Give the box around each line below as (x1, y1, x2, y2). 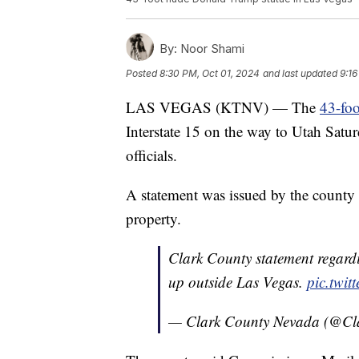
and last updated (263, 67, 337, 80)
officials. (126, 145, 177, 166)
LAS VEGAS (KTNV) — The (126, 97, 320, 118)
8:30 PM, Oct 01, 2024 (159, 67, 260, 80)
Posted (126, 67, 159, 80)
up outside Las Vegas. (168, 272, 307, 292)
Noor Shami (177, 41, 244, 57)
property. (126, 208, 181, 229)
